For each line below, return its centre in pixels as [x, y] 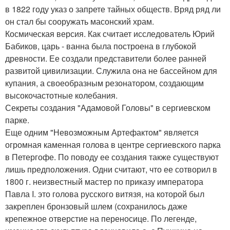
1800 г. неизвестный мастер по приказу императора [104, 181]
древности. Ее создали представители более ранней [106, 58]
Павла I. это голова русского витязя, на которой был [105, 194]
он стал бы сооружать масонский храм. [80, 21]
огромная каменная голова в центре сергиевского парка [113, 144]
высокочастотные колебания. [61, 95]
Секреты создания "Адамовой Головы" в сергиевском [108, 107]
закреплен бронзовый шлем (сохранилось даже [96, 206]
